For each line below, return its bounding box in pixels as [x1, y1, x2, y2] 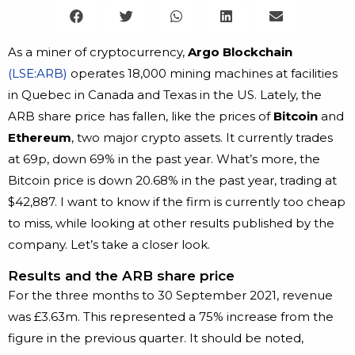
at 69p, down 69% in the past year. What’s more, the [8, 151, 320, 167]
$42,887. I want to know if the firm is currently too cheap [8, 194, 345, 210]
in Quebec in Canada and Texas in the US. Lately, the [8, 87, 322, 103]
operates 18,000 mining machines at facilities [67, 66, 338, 82]
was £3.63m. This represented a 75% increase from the [8, 309, 334, 325]
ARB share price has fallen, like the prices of [8, 109, 273, 124]
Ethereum [8, 130, 71, 146]
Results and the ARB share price [8, 268, 235, 284]
